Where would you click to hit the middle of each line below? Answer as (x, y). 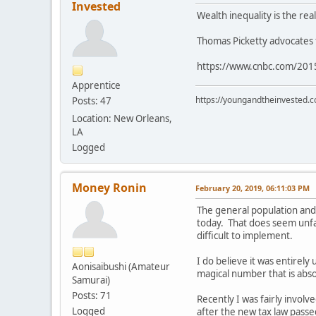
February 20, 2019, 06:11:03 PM (253, 188)
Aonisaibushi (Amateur (121, 266)
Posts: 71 (92, 295)
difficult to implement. (245, 235)
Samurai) (91, 280)
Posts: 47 (92, 101)
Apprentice (96, 85)
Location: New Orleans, (122, 118)
